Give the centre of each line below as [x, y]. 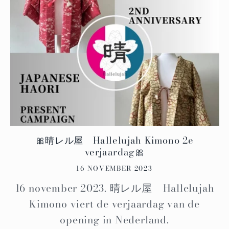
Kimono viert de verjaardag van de [114, 204]
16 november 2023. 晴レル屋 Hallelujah [114, 188]
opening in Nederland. [114, 220]
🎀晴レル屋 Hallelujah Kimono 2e [114, 141]
